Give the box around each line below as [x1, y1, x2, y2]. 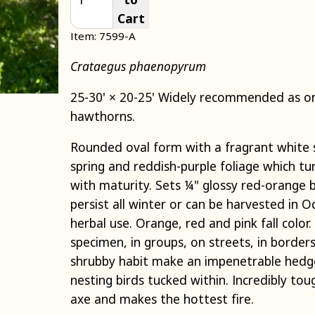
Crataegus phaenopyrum [70, 57, 206, 75]
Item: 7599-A [70, 28, 136, 43]
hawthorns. [70, 108, 135, 125]
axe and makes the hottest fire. [70, 290, 254, 308]
